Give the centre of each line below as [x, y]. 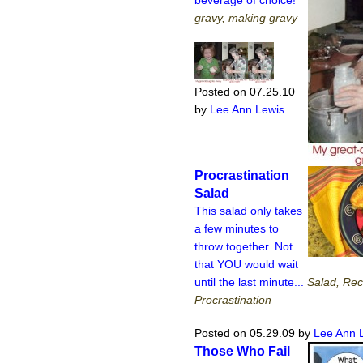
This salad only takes [248, 210]
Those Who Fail [242, 351]
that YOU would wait [246, 264]
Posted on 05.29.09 [245, 333]
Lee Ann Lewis [247, 110]
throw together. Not [243, 246]
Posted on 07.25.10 [245, 92]
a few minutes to [237, 228]
